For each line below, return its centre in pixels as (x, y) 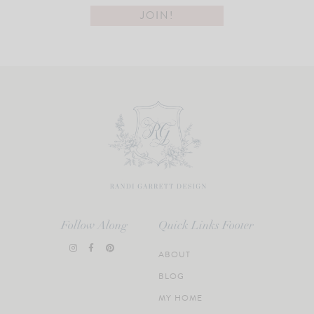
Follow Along (94, 226)
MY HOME (180, 298)
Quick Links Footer (206, 226)
